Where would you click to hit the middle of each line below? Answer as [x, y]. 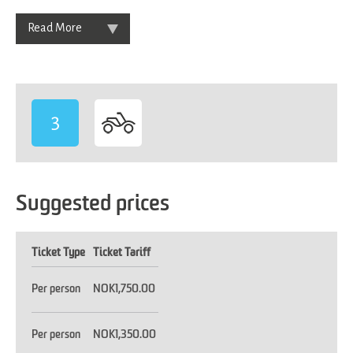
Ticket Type [58, 253]
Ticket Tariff [122, 253]
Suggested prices [93, 204]
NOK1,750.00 [124, 289]
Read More [55, 27]
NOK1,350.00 [124, 334]
